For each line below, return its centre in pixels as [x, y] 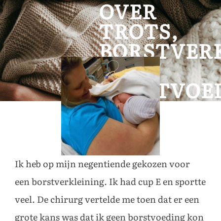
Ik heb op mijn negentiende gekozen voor [102, 164]
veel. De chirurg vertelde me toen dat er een [107, 200]
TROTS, [138, 32]
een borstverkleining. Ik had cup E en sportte [110, 182]
